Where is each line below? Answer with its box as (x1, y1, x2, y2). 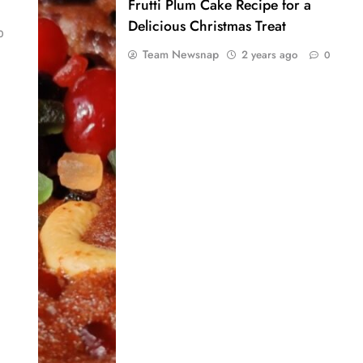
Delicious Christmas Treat (127, 15, 286, 36)
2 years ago (241, 46, 297, 62)
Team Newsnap (142, 45, 219, 62)
